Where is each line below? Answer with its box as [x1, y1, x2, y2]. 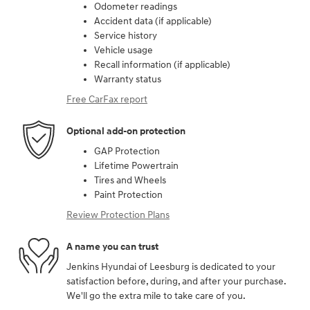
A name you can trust [66, 240, 158, 253]
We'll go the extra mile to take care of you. [66, 290, 246, 302]
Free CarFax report [66, 93, 147, 106]
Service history [94, 30, 157, 42]
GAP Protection [94, 145, 160, 158]
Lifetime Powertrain [94, 160, 179, 172]
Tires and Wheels [94, 174, 166, 187]
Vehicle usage [94, 44, 153, 57]
